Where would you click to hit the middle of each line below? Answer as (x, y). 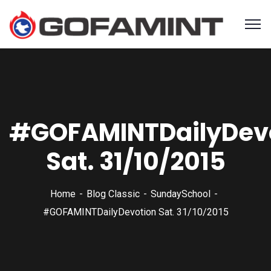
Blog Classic (113, 194)
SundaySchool (180, 194)
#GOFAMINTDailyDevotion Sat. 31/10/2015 (135, 212)
